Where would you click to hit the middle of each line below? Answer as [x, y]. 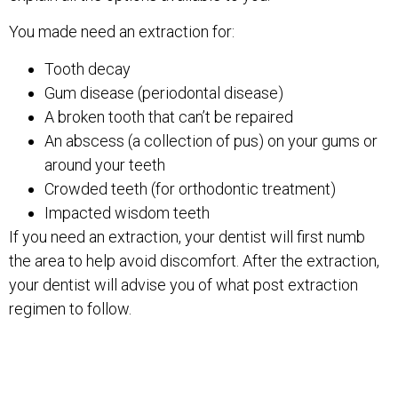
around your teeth [105, 164]
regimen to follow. [70, 308]
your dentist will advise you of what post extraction [183, 284]
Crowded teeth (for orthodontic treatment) [190, 188]
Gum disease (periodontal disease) [164, 92]
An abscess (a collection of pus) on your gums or [211, 140]
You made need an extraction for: [122, 32]
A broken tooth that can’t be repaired [169, 116]
